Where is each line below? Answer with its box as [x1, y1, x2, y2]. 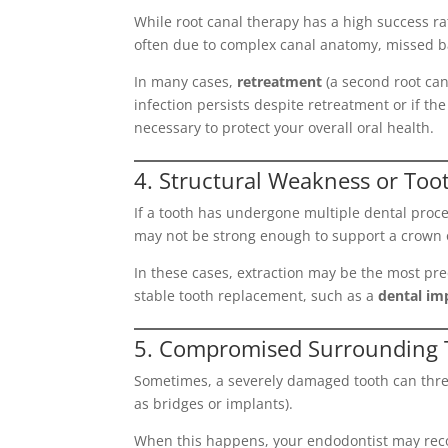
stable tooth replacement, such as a [134, 286, 379, 305]
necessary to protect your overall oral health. [134, 118, 435, 137]
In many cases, [134, 72, 238, 91]
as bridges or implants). [134, 394, 294, 413]
